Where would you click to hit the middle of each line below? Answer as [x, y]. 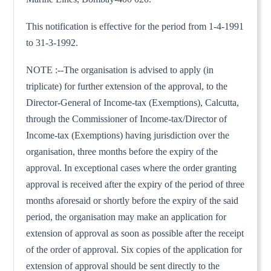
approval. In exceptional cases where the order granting [132, 168]
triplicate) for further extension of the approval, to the [127, 86]
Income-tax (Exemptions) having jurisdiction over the [128, 135]
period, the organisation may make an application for [126, 217]
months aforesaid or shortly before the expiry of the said [132, 200]
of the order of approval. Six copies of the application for [134, 249]
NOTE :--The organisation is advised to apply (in [120, 70]
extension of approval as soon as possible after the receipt [135, 233]
